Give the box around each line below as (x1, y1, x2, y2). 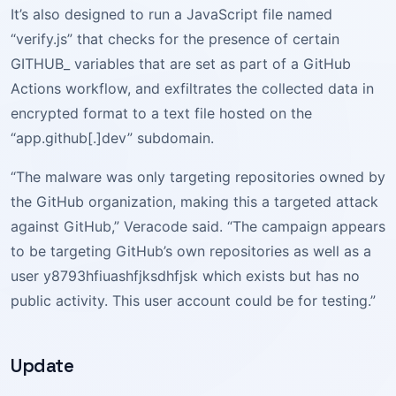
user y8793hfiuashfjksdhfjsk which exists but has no (11, 267, 360, 285)
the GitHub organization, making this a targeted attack (11, 193, 378, 210)
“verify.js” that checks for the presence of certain (11, 30, 339, 48)
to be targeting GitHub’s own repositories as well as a (11, 242, 371, 260)
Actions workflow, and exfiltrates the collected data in (11, 80, 374, 97)
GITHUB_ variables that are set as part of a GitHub (11, 55, 351, 72)
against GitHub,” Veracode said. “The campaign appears (11, 217, 385, 235)
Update (11, 354, 74, 377)
